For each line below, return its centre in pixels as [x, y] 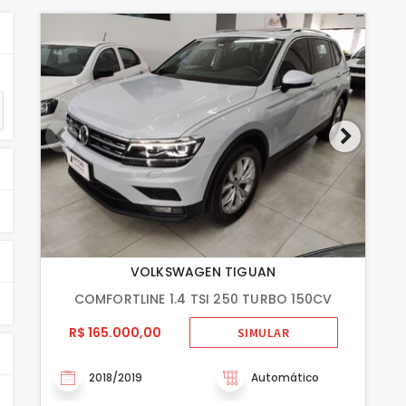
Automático [285, 377]
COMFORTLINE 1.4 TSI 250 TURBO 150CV [203, 299]
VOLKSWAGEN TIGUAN [203, 271]
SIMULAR [263, 333]
